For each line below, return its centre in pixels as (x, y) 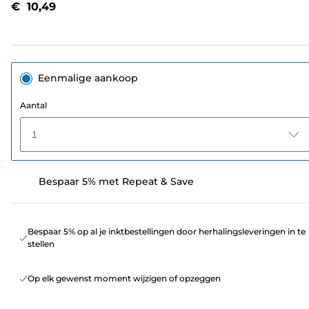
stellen (41, 244)
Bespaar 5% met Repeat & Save (116, 182)
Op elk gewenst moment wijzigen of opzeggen (124, 279)
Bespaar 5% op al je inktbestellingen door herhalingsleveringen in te (167, 232)
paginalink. (158, 8)
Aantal (33, 106)
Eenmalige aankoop (88, 78)
